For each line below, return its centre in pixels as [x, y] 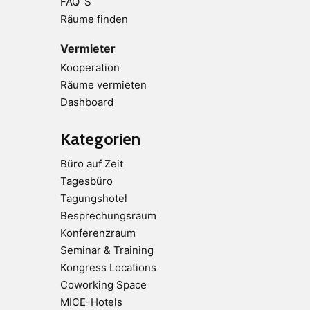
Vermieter [88, 48]
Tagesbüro [86, 181]
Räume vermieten [103, 85]
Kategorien [100, 139]
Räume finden [94, 19]
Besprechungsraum [108, 215]
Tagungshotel [94, 198]
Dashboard [87, 102]
